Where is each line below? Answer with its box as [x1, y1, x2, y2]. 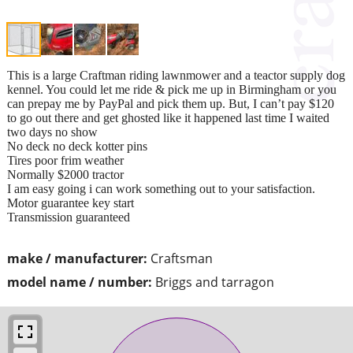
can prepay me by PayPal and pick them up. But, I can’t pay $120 [7, 96, 334, 110]
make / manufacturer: [7, 249, 147, 267]
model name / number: [7, 273, 152, 291]
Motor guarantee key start [7, 195, 134, 210]
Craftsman [150, 249, 213, 267]
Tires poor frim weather [7, 153, 124, 167]
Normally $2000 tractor [7, 167, 124, 181]
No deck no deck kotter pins [7, 139, 147, 153]
